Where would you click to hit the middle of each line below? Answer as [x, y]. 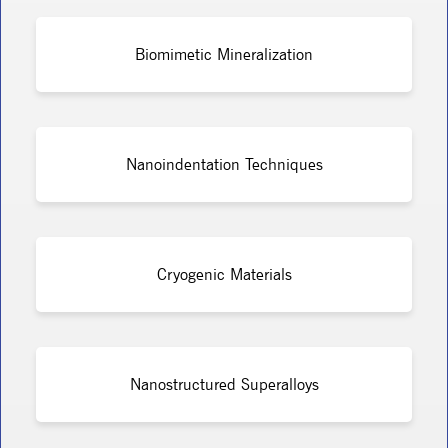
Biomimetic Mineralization [224, 54]
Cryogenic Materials [224, 274]
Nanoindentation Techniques [224, 164]
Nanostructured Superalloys [224, 384]
